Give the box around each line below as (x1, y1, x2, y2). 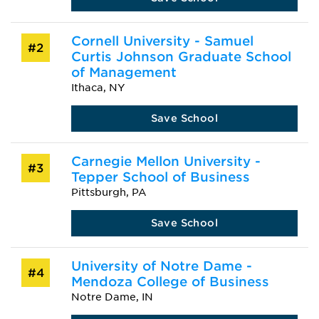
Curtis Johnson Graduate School (70, 49, 291, 64)
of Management (70, 65, 177, 80)
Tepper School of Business (70, 169, 250, 184)
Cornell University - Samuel (70, 33, 253, 48)
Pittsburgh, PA (70, 187, 147, 198)
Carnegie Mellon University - (70, 154, 261, 169)
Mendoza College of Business (70, 274, 269, 289)
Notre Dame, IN (70, 291, 153, 303)
